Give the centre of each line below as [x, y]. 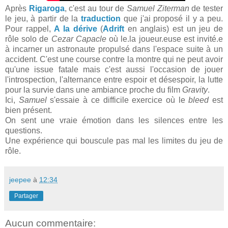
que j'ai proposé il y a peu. [173, 18]
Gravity [195, 90]
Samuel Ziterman [158, 8]
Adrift [115, 28]
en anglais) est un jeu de [175, 28]
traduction [102, 18]
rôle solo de [28, 39]
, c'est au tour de [96, 8]
